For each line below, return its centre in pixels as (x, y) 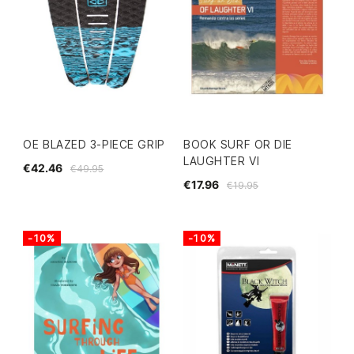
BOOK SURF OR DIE (238, 145)
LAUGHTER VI (222, 161)
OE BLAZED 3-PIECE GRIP (94, 145)
